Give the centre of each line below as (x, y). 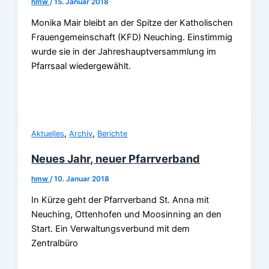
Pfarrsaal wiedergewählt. (81, 66)
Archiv (81, 133)
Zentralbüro (55, 243)
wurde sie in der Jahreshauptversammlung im (124, 52)
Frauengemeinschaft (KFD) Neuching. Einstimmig (132, 38)
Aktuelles (48, 133)
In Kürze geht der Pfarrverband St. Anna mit (120, 200)
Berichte (113, 133)
